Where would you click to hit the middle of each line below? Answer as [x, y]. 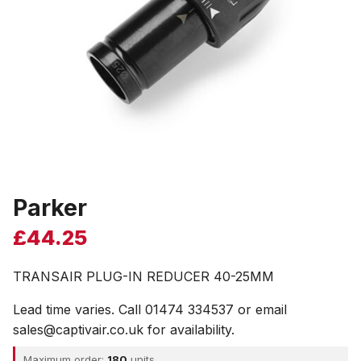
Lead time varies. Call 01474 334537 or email [150, 309]
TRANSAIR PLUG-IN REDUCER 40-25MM [143, 276]
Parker [50, 207]
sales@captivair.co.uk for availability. [124, 330]
